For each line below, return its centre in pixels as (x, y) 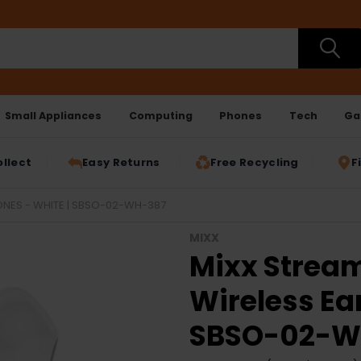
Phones (241, 115)
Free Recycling (254, 163)
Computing (160, 115)
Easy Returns (121, 163)
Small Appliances (54, 115)
